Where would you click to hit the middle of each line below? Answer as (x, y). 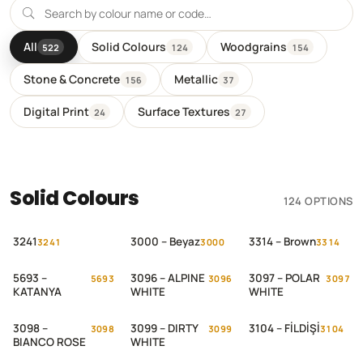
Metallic (196, 79)
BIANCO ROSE (49, 342)
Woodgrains (254, 47)
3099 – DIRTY (165, 328)
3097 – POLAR (284, 278)
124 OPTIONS (318, 201)
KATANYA (37, 292)
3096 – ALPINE (168, 278)
